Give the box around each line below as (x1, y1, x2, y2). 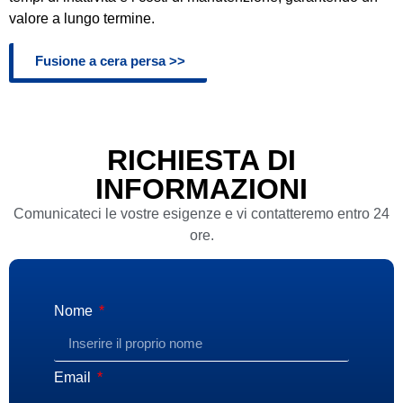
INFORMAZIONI (95, 172, 308, 205)
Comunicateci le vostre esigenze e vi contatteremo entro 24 (13, 205, 390, 221)
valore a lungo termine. (9, 11, 155, 27)
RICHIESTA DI (107, 143, 296, 176)
